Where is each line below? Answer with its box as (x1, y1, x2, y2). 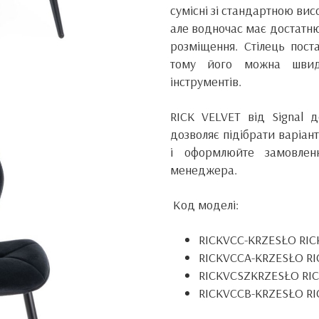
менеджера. (170, 162, 237, 178)
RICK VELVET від (170, 108, 272, 125)
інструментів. (170, 73, 241, 90)
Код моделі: (170, 197, 239, 213)
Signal (272, 108, 303, 125)
